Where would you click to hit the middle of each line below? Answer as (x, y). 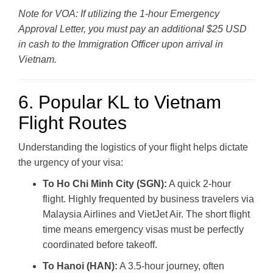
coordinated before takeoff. (100, 244)
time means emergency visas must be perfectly (143, 229)
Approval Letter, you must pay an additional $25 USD (133, 29)
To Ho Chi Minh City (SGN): (105, 183)
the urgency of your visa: (71, 162)
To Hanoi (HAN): (80, 266)
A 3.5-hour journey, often (171, 266)
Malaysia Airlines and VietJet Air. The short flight (146, 214)
